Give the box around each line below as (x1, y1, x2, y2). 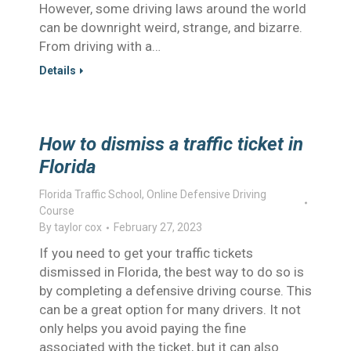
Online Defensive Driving (147, 188, 266, 201)
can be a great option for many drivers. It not (39, 302, 301, 317)
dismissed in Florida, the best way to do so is (39, 264, 304, 280)
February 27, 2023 (114, 221, 202, 233)
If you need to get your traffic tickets (39, 245, 253, 261)
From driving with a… (39, 38, 161, 54)
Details (39, 64, 76, 77)
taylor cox (54, 221, 102, 233)
